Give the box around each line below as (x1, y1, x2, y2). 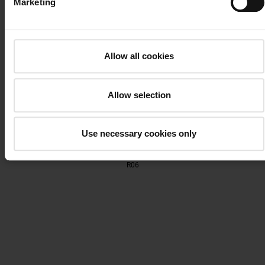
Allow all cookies (104, 51, 174, 62)
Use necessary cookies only (82, 128, 196, 139)
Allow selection (107, 89, 171, 100)
